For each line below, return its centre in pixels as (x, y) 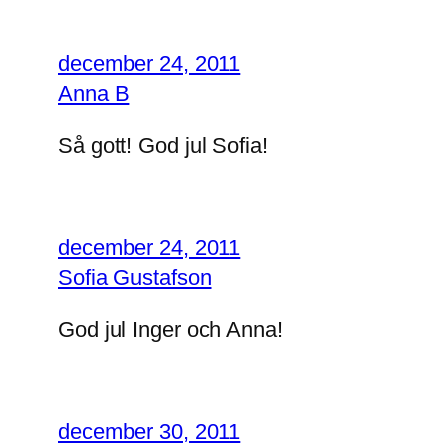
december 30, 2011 (149, 432)
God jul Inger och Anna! (170, 330)
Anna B (94, 94)
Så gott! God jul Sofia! (163, 146)
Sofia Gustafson (135, 278)
